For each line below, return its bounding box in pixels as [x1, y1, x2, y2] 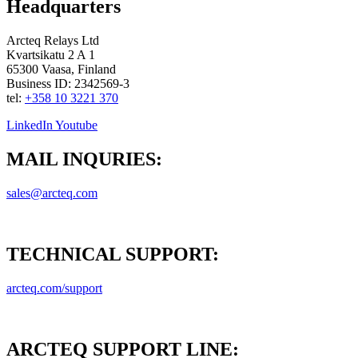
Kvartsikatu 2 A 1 [6, 48, 95, 62]
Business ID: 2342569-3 [6, 77, 129, 91]
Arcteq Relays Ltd [6, 34, 99, 48]
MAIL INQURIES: [6, 149, 162, 170]
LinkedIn [6, 118, 53, 133]
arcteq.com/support [6, 280, 102, 295]
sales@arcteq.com [6, 185, 97, 200]
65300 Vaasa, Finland [6, 62, 116, 77]
